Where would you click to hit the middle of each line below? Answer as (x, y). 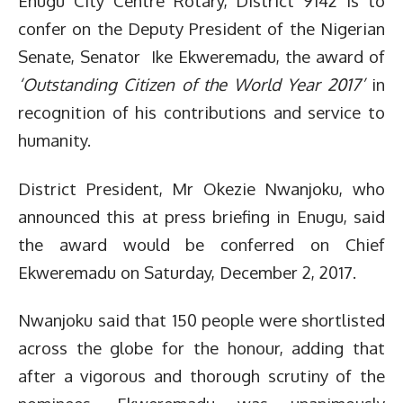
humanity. (54, 140)
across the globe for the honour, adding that (201, 348)
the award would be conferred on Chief (201, 244)
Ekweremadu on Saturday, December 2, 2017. (187, 272)
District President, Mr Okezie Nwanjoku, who (201, 188)
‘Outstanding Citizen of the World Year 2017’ (195, 84)
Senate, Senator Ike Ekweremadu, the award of (201, 56)
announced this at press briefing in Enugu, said (201, 216)
